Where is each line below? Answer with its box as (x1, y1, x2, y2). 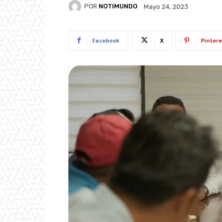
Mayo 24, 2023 (144, 2, 188, 10)
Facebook (92, 36, 119, 44)
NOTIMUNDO (99, 2, 137, 10)
